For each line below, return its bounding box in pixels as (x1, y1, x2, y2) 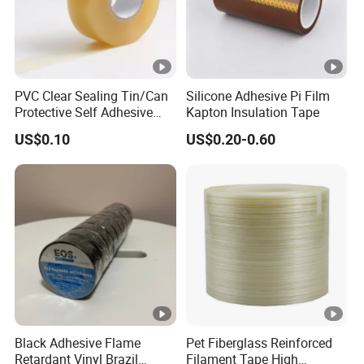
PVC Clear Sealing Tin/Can (15, 87, 169, 106)
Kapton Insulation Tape (185, 103, 319, 122)
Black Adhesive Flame (15, 334, 141, 353)
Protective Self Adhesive (15, 103, 154, 122)
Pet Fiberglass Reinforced (185, 334, 332, 353)
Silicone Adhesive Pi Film (185, 87, 330, 106)
